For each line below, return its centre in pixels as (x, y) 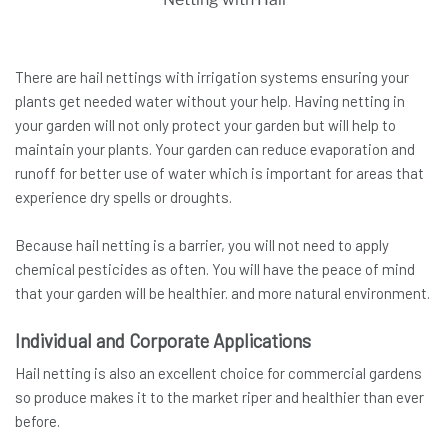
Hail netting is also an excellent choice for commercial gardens (218, 373)
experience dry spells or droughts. (123, 197)
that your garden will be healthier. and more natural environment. (222, 293)
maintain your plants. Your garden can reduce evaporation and (215, 149)
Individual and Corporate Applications (163, 341)
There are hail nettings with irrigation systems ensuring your (212, 77)
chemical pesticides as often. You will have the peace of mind (215, 269)
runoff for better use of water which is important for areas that (219, 173)
